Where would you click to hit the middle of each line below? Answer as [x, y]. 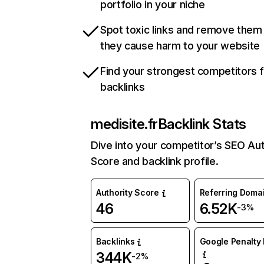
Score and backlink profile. [155, 161]
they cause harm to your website [180, 46]
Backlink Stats [202, 124]
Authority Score [128, 193]
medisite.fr [124, 124]
